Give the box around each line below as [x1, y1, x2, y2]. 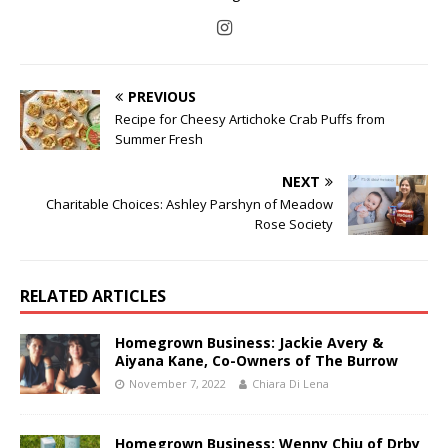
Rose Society [255, 214, 333, 233]
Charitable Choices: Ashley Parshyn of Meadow [46, 194, 333, 213]
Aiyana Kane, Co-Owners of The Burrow [115, 350, 398, 370]
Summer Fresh [115, 129, 203, 148]
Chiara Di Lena [252, 375, 329, 391]
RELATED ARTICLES [20, 284, 166, 307]
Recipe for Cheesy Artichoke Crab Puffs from [115, 109, 385, 128]
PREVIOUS [128, 86, 196, 106]
